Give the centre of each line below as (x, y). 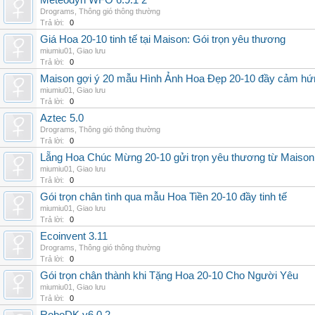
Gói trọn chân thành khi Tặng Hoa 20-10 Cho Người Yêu (169, 276)
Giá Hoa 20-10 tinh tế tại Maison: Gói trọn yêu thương (163, 39)
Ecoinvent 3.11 (74, 236)
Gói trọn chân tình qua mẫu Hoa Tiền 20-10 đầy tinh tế (163, 197)
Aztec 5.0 (62, 118)
